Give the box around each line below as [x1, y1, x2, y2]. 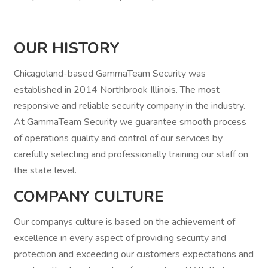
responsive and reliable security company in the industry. [14, 99, 245, 112]
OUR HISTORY [14, 38, 120, 59]
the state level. [14, 164, 77, 177]
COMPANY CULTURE [14, 186, 164, 207]
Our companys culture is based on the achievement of [14, 215, 235, 229]
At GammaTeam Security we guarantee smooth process [14, 115, 246, 129]
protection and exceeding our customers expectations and [14, 248, 254, 261]
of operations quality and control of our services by [14, 132, 223, 145]
